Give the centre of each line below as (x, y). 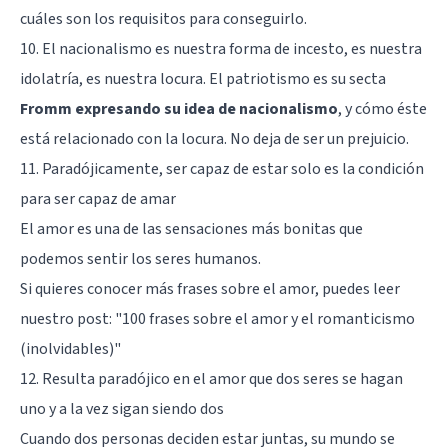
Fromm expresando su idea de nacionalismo (179, 108)
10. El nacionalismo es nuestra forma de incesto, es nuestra (221, 48)
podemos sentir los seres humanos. (140, 258)
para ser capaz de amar (98, 198)
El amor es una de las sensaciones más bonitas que (191, 228)
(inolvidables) (67, 348)
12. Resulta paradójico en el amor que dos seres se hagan (211, 378)
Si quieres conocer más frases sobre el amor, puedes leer (210, 288)
